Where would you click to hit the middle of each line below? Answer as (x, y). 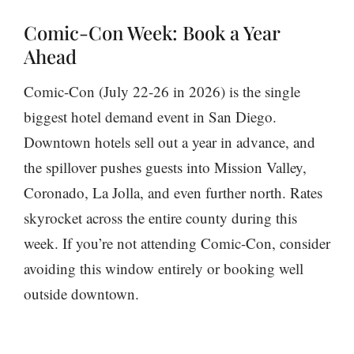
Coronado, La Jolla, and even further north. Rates (173, 192)
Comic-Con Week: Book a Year (152, 32)
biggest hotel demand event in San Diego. (150, 116)
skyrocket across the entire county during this (160, 217)
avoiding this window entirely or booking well (164, 268)
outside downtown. (81, 293)
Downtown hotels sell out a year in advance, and (169, 141)
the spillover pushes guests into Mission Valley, (165, 167)
